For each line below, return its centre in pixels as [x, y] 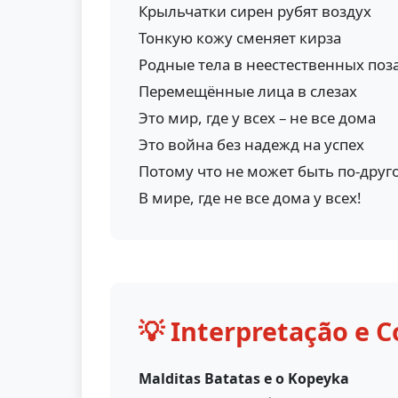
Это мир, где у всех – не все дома [257, 118]
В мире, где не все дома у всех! [250, 198]
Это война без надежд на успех [251, 144]
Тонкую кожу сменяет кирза [240, 38]
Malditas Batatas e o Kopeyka [244, 378]
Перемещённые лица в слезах [248, 91]
